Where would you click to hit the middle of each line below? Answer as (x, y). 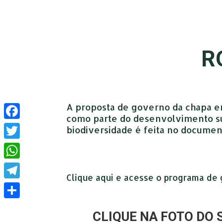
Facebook (20, 127)
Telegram (20, 186)
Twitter (15, 147)
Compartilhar (26, 206)
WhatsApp (20, 166)
